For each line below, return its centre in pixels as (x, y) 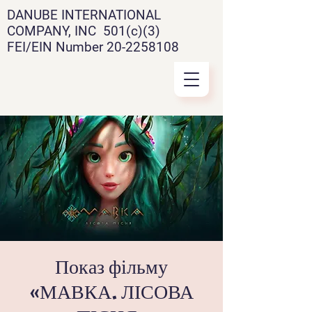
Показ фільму (111, 267)
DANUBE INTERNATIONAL (84, 15)
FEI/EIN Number (57, 47)
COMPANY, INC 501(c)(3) (84, 31)
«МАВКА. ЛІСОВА (111, 292)
